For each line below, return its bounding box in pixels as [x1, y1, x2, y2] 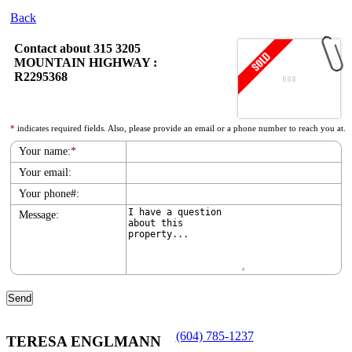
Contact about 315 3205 [14, 42, 141, 55]
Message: [19, 209, 59, 221]
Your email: [19, 167, 71, 178]
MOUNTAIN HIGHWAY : [14, 56, 157, 69]
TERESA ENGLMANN [6, 333, 161, 350]
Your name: [19, 145, 71, 157]
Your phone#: [19, 188, 79, 200]
